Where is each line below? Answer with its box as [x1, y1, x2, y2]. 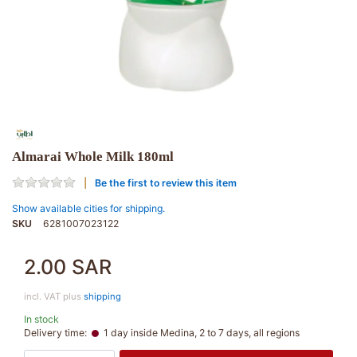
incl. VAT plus [24, 291, 84, 303]
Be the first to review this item [95, 176, 237, 189]
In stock [24, 313, 59, 326]
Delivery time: [24, 326, 87, 339]
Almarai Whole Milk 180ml [12, 149, 174, 165]
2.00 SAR [24, 255, 112, 280]
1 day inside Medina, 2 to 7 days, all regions [100, 326, 300, 339]
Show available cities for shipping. [12, 202, 165, 215]
